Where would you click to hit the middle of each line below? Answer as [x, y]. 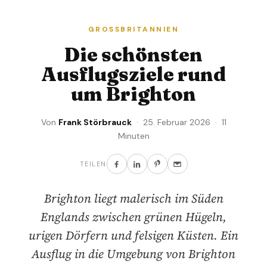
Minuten [133, 136]
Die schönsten [133, 55]
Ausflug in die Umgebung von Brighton [133, 254]
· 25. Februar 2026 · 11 [179, 122]
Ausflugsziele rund [133, 74]
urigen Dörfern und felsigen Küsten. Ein [133, 236]
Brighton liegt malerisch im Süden [133, 199]
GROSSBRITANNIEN [130, 30]
